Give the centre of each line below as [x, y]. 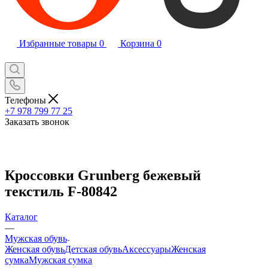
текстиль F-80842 [61, 191]
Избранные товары [58, 43]
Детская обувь [93, 249]
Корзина [137, 43]
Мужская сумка [60, 260]
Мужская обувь [36, 238]
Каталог [21, 217]
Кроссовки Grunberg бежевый [103, 175]
